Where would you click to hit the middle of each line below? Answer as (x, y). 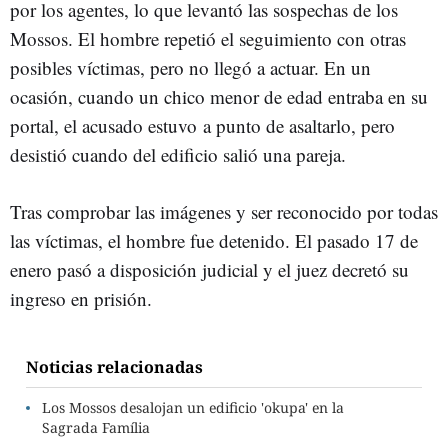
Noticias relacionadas (114, 367)
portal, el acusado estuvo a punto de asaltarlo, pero (202, 125)
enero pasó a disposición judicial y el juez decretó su (209, 269)
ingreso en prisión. (81, 298)
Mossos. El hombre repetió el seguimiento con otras (208, 38)
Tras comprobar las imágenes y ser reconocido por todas (224, 211)
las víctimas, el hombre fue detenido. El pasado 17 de (214, 240)
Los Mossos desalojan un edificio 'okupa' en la (193, 407)
